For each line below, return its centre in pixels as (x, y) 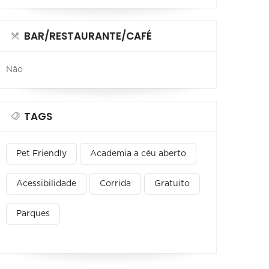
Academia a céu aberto (138, 153)
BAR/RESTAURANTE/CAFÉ (88, 36)
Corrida (115, 183)
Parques (33, 213)
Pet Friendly (41, 153)
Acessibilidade (46, 183)
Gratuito (172, 183)
